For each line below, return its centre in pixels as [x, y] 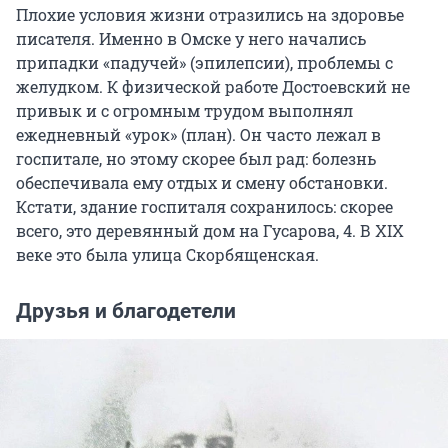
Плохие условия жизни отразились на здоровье [210, 15]
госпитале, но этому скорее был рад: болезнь [196, 159]
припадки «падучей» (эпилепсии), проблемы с [204, 63]
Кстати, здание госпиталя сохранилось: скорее [204, 207]
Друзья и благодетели [126, 311]
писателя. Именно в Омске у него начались [191, 39]
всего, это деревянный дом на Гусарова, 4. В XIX [210, 231]
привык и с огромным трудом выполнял [184, 111]
